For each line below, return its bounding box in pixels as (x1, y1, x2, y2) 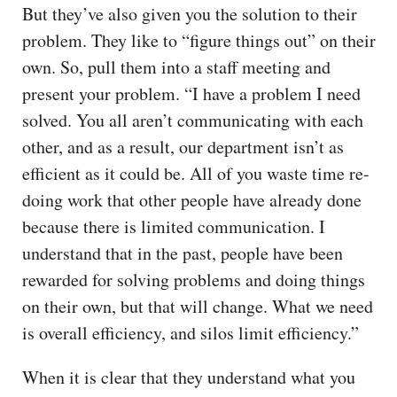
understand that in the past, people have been (22, 240, 343, 265)
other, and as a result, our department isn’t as (22, 134, 344, 159)
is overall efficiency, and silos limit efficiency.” (22, 320, 359, 345)
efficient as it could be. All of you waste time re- (22, 160, 370, 185)
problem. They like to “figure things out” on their (22, 27, 376, 52)
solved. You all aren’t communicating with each (22, 107, 363, 132)
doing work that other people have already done (22, 187, 362, 212)
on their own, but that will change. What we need (22, 293, 373, 318)
